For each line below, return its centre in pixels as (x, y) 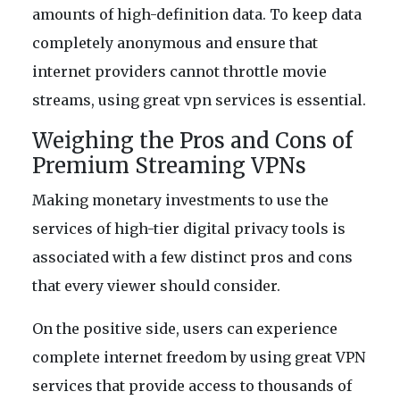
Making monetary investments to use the (180, 200)
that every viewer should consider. (156, 286)
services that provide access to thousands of (192, 386)
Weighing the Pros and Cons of (192, 141)
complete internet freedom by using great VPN (199, 358)
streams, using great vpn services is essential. (199, 100)
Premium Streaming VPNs (169, 166)
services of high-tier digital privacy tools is (189, 229)
